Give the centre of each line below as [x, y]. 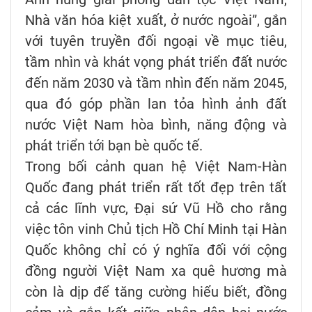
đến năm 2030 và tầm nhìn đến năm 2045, [156, 83]
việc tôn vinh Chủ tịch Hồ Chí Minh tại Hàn [156, 229]
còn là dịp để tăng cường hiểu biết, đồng [156, 292]
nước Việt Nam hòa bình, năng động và [156, 125]
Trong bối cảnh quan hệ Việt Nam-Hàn [156, 167]
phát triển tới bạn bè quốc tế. [114, 146]
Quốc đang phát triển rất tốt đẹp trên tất [156, 188]
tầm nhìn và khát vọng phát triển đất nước [156, 62]
